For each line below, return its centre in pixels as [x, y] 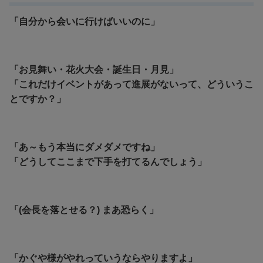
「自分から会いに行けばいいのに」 [85, 21]
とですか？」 [38, 99]
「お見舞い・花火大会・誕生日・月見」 [94, 69]
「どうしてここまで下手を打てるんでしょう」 [108, 161]
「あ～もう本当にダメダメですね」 [85, 147]
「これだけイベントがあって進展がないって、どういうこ [131, 84]
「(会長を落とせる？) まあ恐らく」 [84, 210]
